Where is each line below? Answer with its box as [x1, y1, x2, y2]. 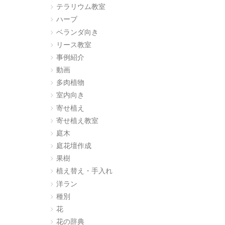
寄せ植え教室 [56, 117, 98, 125]
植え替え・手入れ [56, 167, 113, 175]
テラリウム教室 [56, 3, 105, 11]
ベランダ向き [56, 28, 98, 36]
